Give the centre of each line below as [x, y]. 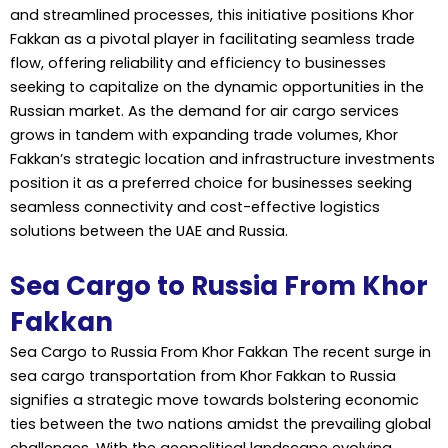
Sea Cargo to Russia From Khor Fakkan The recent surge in [220, 352]
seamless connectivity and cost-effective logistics [195, 206]
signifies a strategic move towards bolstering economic [214, 400]
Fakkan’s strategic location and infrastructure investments [222, 158]
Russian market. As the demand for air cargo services [204, 110]
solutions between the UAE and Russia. [149, 230]
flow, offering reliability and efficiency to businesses [198, 62]
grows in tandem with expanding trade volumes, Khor [204, 134]
